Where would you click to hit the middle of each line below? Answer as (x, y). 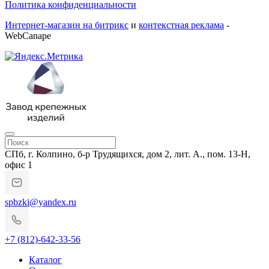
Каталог (45, 260)
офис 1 (19, 165)
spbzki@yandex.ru (41, 202)
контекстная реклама (181, 25)
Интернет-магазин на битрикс (67, 25)
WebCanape (28, 36)
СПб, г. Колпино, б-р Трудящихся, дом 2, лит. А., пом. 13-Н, (128, 154)
